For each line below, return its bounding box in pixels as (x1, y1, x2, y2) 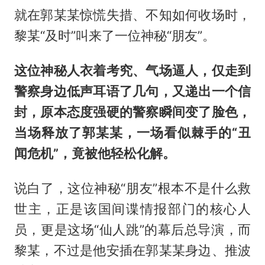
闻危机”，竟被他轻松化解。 (14, 146, 176, 161)
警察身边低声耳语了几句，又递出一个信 (14, 83, 251, 99)
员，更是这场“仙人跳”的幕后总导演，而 (14, 221, 251, 237)
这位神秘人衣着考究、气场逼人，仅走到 (14, 63, 251, 79)
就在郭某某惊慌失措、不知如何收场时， (14, 7, 251, 23)
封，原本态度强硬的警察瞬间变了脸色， (14, 104, 251, 120)
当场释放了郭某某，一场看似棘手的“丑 (14, 125, 251, 141)
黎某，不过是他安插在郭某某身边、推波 (14, 242, 251, 258)
